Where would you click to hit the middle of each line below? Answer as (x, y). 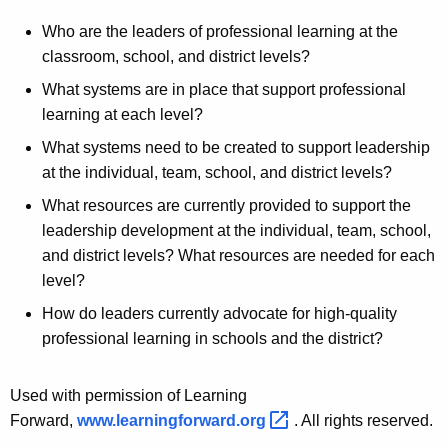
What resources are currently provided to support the (226, 205)
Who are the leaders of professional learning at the (220, 31)
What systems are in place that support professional (224, 89)
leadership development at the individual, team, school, (236, 230)
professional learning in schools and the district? (212, 338)
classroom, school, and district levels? (176, 56)
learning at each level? (122, 114)
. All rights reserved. (363, 420)
